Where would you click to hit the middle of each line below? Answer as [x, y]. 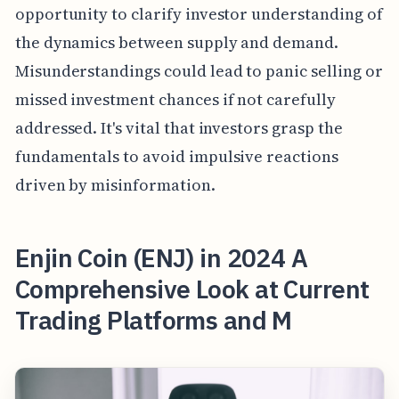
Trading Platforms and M [153, 320]
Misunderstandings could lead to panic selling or [199, 70]
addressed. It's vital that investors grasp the [179, 127]
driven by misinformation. [115, 184]
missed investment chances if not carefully [175, 99]
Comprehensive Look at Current [192, 289]
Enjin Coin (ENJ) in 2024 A [161, 257]
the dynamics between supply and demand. [176, 42]
